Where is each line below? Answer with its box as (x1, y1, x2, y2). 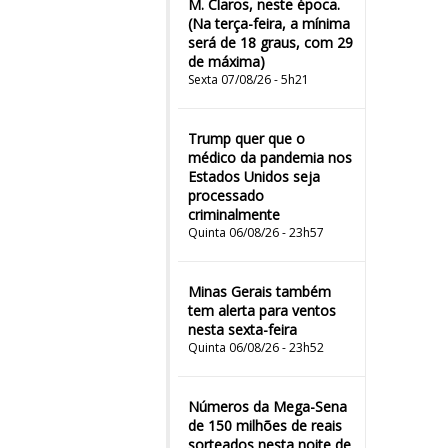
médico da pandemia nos (188, 148, 352, 167)
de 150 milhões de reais (188, 416, 342, 435)
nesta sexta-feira (188, 320, 297, 339)
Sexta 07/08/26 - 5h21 (188, 71, 309, 88)
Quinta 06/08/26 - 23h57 (188, 224, 324, 241)
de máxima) (188, 52, 265, 71)
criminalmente (188, 205, 280, 224)
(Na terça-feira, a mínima (188, 14, 350, 33)
